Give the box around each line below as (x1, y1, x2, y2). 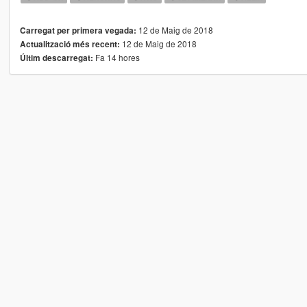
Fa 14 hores (93, 51, 140, 64)
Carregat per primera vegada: (19, 25, 136, 37)
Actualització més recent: (19, 38, 120, 51)
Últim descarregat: (19, 52, 93, 64)
